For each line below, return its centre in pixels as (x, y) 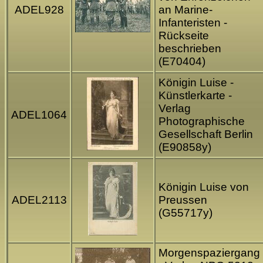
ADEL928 (39, 10)
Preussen (183, 200)
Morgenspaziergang (209, 253)
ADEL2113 (39, 200)
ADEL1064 (39, 115)
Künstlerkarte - (195, 96)
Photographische (202, 122)
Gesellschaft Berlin (206, 134)
